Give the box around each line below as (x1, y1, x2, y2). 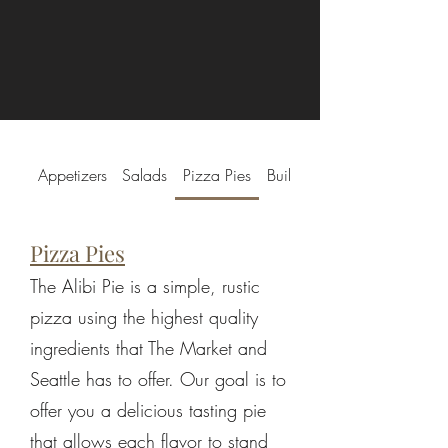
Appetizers (37, 164, 107, 186)
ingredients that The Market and (30, 336, 267, 360)
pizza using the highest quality (30, 305, 258, 329)
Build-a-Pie (266, 164, 335, 186)
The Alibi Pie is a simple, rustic (30, 274, 260, 298)
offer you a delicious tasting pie (30, 398, 266, 422)
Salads (122, 164, 168, 186)
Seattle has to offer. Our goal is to (30, 367, 286, 391)
